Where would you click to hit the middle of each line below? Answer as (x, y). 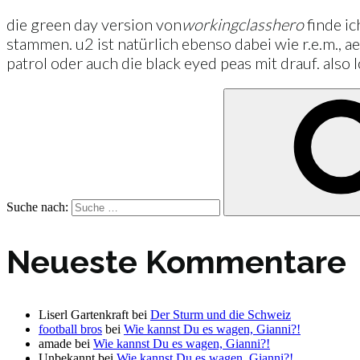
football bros (70, 329)
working (210, 24)
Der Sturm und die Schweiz (221, 315)
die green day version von (94, 24)
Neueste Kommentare (176, 262)
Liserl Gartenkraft (84, 315)
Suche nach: (39, 207)
